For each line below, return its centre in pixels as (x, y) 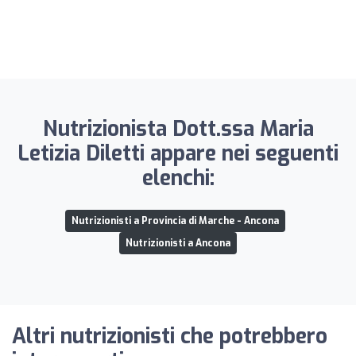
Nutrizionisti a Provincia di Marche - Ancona (175, 221)
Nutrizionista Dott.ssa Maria (178, 129)
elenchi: (178, 178)
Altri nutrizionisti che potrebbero (170, 336)
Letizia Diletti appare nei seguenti (178, 153)
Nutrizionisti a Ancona (178, 243)
